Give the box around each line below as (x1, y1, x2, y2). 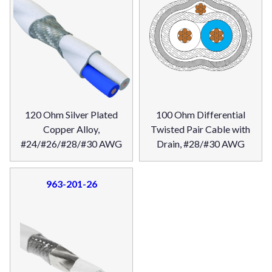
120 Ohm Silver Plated (25, 109, 118, 121)
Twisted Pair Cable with (151, 123, 251, 135)
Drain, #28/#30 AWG (156, 138, 245, 150)
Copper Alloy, (43, 123, 100, 135)
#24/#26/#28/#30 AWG (21, 138, 123, 150)
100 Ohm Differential (155, 109, 245, 121)
